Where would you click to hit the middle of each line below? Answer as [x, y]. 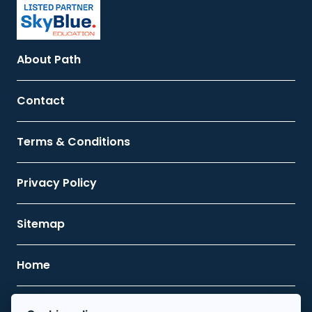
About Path [49, 59]
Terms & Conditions [73, 141]
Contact [41, 100]
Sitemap [41, 224]
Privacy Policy [57, 182]
